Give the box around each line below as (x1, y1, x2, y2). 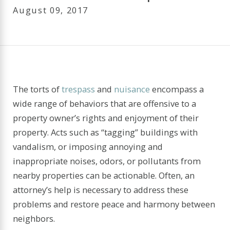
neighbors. (13, 212, 55, 224)
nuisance (114, 83, 150, 95)
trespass (62, 83, 95, 95)
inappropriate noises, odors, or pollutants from (13, 155, 201, 167)
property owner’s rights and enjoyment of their (13, 111, 199, 124)
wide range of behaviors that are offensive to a (13, 97, 197, 109)
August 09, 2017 (13, 4, 89, 16)
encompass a (150, 83, 204, 95)
